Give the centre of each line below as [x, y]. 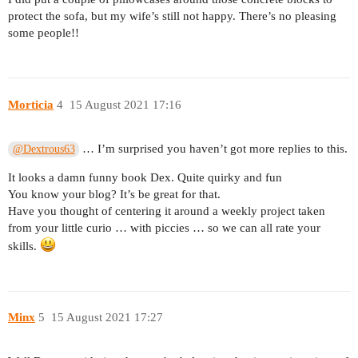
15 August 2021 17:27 [107, 318]
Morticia [31, 104]
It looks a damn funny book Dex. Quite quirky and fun [145, 177]
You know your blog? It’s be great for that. [114, 194]
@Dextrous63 [44, 149]
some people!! [44, 33]
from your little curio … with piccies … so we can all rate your [164, 227]
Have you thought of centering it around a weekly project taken [167, 211]
